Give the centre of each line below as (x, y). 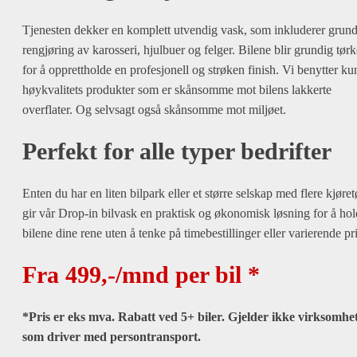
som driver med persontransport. (112, 337)
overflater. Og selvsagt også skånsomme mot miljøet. (154, 110)
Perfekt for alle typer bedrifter (177, 151)
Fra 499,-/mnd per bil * (141, 275)
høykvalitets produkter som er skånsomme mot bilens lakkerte (177, 90)
